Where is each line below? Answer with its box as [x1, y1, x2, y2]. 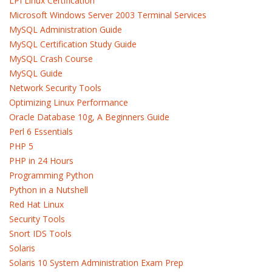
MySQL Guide [9, 67, 63, 79]
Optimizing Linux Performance [9, 97, 128, 108]
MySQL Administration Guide [9, 24, 122, 35]
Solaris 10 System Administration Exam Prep [9, 257, 183, 268]
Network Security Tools [9, 82, 101, 93]
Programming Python [9, 169, 93, 181]
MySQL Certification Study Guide [9, 38, 137, 50]
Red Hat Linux [9, 199, 64, 210]
